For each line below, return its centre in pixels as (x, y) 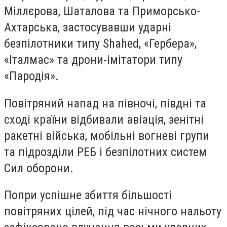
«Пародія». (31, 76)
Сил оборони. (39, 168)
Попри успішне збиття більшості (88, 195)
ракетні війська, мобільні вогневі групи (107, 136)
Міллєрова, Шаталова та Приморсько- (102, 11)
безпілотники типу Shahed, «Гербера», (100, 44)
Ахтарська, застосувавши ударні (88, 27)
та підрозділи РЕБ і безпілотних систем (105, 152)
